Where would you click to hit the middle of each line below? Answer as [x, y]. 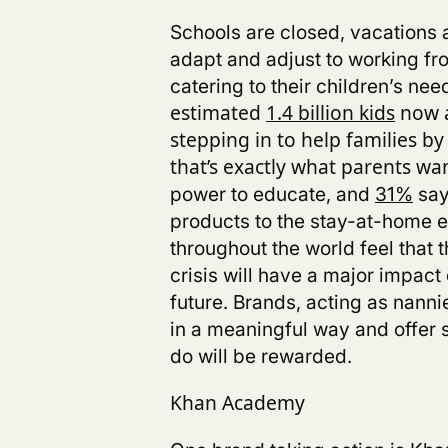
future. [201, 302]
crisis [194, 275]
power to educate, [253, 194]
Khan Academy [237, 403]
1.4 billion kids [330, 113]
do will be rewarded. [263, 356]
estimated [218, 113]
